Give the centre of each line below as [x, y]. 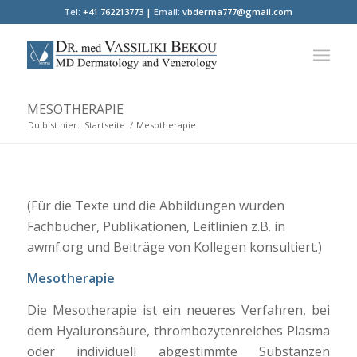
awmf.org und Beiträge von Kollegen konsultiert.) [174, 247]
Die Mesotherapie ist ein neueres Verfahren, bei [178, 310]
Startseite [104, 125]
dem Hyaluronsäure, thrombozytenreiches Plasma [178, 330]
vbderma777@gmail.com [238, 12]
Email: [167, 12]
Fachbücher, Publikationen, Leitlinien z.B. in [156, 226]
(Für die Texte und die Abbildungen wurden [155, 205]
